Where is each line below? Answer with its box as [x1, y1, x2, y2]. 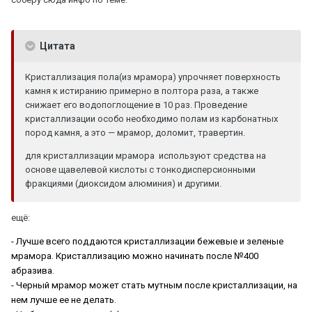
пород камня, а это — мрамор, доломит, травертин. [25, 127, 245, 138]
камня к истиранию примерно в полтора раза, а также [25, 85, 258, 96]
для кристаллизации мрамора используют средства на [25, 150, 266, 161]
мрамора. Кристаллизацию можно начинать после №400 [11, 250, 258, 261]
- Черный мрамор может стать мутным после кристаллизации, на [11, 279, 297, 290]
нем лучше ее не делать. [11, 294, 116, 305]
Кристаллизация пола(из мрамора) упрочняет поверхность [25, 71, 281, 82]
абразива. [11, 265, 54, 276]
